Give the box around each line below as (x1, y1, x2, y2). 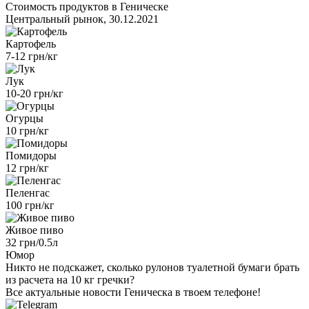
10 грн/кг (6, 124, 49, 137)
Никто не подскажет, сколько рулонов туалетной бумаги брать (6, 261, 299, 273)
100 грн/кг (6, 199, 54, 211)
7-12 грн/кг (6, 50, 58, 62)
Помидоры (6, 149, 57, 161)
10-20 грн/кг (6, 87, 63, 99)
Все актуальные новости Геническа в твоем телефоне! (6, 286, 261, 298)
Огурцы (6, 112, 43, 124)
